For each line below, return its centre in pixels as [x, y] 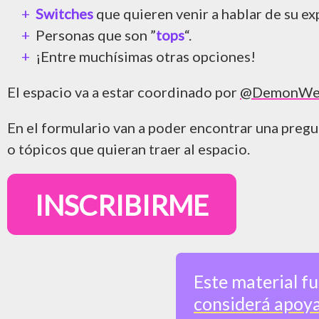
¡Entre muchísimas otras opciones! [146, 57]
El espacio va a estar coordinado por [124, 92]
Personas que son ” [96, 35]
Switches [64, 14]
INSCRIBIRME [122, 204]
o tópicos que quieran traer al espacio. [129, 149]
